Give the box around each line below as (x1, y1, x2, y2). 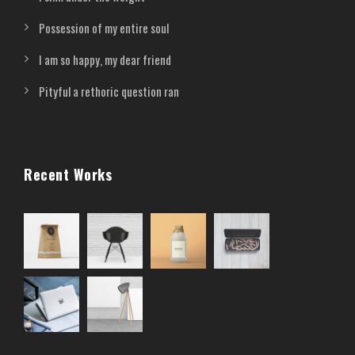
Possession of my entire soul (39, 18, 169, 36)
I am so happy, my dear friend (39, 50, 171, 68)
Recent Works (24, 163, 112, 185)
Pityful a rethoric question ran (39, 82, 179, 100)
